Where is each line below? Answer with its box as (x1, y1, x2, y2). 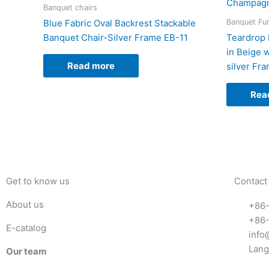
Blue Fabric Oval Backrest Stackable (43, 17, 196, 29)
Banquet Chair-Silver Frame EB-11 (43, 32, 188, 44)
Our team (6, 246, 47, 258)
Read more (67, 60, 115, 72)
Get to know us (6, 175, 70, 187)
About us (6, 199, 46, 211)
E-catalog (6, 222, 46, 234)
